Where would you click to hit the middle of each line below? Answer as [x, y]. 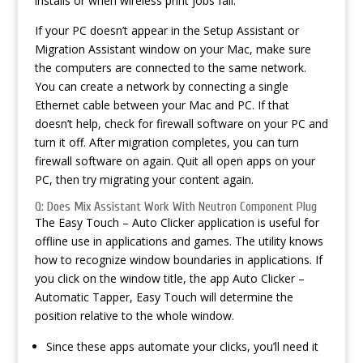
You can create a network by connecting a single [161, 86]
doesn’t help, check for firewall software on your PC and [181, 124]
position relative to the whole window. [134, 316]
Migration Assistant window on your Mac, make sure [173, 49]
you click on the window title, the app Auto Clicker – [169, 278]
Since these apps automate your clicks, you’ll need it [182, 346]
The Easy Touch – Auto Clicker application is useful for [177, 222]
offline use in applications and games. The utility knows [179, 241]
